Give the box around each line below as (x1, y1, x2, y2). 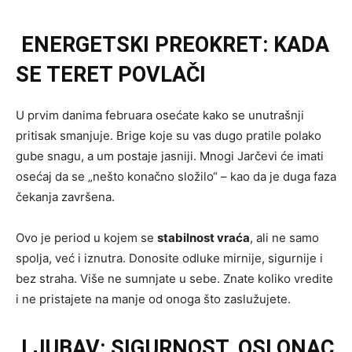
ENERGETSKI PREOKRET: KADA (16, 32, 329, 58)
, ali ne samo (250, 230, 319, 246)
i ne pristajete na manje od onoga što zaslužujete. (16, 291, 291, 307)
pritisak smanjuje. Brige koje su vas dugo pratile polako (16, 128, 321, 144)
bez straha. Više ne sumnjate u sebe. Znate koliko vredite (16, 271, 333, 287)
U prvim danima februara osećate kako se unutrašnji (16, 108, 304, 123)
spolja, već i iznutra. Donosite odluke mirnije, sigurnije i (16, 251, 323, 266)
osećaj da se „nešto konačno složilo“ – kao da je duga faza (16, 169, 336, 185)
